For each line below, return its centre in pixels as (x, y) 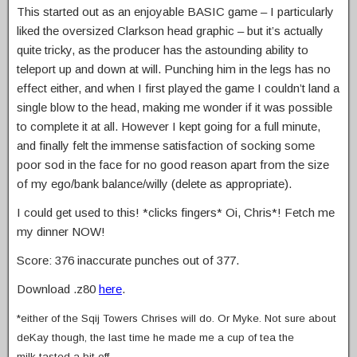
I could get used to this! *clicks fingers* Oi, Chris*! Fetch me (176, 213)
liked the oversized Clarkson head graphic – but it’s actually (170, 31)
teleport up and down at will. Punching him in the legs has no (174, 69)
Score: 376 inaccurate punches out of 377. (128, 261)
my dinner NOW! (61, 232)
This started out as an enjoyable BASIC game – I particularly (175, 12)
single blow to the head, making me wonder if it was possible (175, 108)
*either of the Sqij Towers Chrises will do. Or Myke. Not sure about (177, 319)
